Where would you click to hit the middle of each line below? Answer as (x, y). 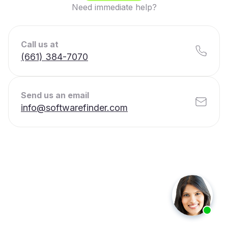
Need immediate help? (114, 7)
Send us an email (55, 95)
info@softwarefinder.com (74, 108)
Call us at (40, 44)
